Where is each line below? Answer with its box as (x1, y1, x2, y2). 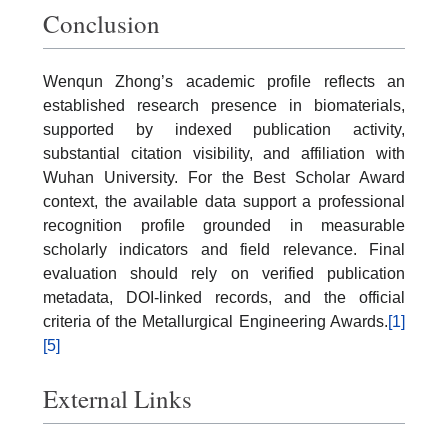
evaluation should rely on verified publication (43, 264, 405, 282)
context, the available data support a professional (43, 192, 405, 210)
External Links (43, 382, 192, 416)
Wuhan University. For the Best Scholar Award (43, 168, 405, 186)
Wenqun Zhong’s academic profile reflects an (43, 72, 405, 90)
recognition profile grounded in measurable (43, 216, 405, 234)
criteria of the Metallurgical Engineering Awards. (43, 312, 388, 330)
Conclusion (43, 6, 160, 40)
